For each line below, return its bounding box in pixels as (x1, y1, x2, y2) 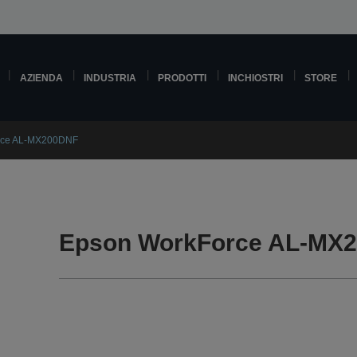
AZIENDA (19, 73, 63, 83)
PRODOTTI (158, 73, 207, 83)
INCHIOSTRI (228, 73, 284, 83)
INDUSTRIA (84, 73, 137, 83)
